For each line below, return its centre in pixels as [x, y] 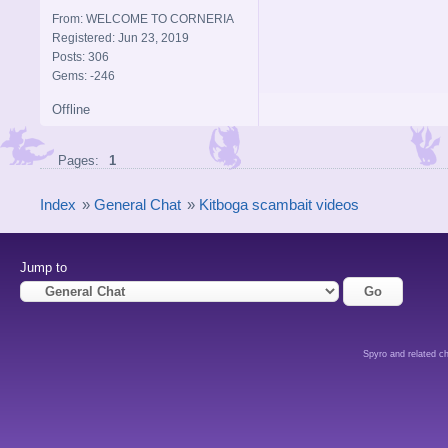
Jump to [43, 267]
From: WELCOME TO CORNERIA [143, 18]
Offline [71, 109]
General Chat [137, 204]
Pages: [78, 160]
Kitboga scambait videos [279, 204]
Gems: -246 [83, 75]
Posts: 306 [80, 56]
